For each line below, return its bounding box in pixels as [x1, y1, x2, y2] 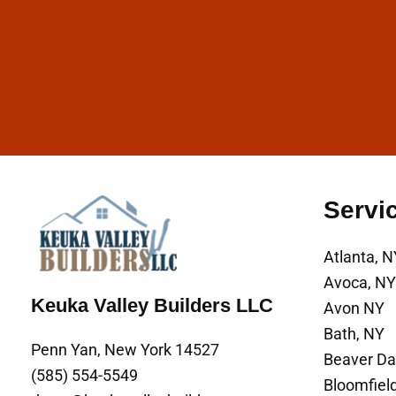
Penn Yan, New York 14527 [31, 340, 219, 360]
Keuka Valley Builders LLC [31, 293, 273, 316]
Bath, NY [324, 324, 385, 344]
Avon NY [324, 299, 385, 318]
